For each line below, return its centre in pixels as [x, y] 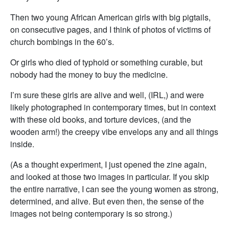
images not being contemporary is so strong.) [91, 213]
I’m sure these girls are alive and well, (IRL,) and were [107, 95]
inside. [22, 144]
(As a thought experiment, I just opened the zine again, [108, 164]
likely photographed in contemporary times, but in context [113, 107]
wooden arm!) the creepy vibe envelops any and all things [114, 132]
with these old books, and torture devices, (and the [101, 119]
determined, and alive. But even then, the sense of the [107, 201]
